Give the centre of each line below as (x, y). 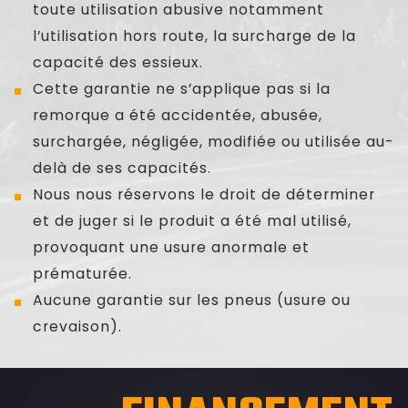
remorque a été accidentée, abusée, (177, 115)
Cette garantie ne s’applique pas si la (181, 88)
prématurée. (82, 273)
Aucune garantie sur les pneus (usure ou (191, 300)
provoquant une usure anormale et (171, 247)
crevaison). (77, 326)
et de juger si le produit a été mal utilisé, (192, 220)
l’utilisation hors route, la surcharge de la (194, 36)
